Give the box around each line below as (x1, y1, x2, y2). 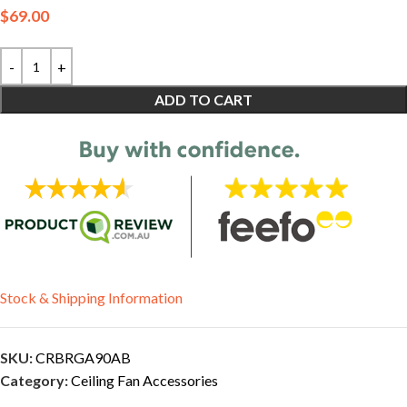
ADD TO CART (154, 91, 253, 108)
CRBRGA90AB (35, 349, 131, 366)
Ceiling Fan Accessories (71, 372, 218, 389)
